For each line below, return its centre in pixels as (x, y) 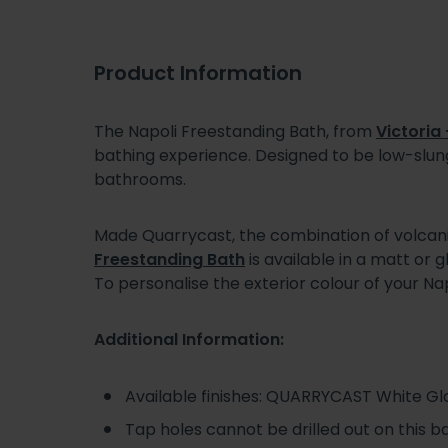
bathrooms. (142, 179)
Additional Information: (189, 339)
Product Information (198, 72)
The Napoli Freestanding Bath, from (235, 131)
